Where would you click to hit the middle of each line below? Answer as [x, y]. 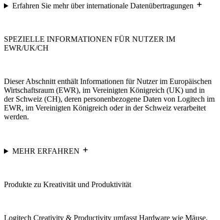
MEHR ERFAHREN [47, 151]
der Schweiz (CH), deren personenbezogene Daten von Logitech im [109, 99]
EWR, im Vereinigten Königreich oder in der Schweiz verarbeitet [105, 108]
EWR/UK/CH [26, 48]
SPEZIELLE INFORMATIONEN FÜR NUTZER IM [90, 39]
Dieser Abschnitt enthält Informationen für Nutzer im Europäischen [108, 82]
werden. [16, 117]
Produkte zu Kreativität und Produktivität [68, 185]
